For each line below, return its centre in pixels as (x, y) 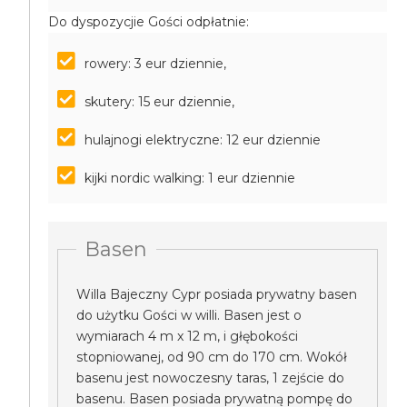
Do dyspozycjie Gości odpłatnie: (149, 22)
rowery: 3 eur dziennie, (156, 64)
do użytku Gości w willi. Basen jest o (189, 315)
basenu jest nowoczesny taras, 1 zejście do (211, 378)
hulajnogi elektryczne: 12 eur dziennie (203, 140)
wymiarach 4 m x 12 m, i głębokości (188, 336)
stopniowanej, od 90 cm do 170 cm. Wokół (212, 357)
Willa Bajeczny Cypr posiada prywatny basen (217, 294)
